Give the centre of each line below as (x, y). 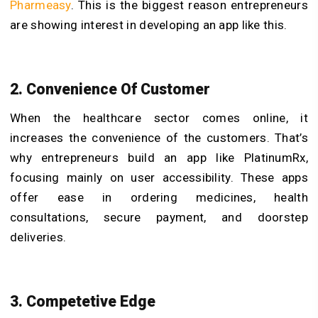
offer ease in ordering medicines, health (159, 197)
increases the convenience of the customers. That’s (159, 137)
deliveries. (40, 237)
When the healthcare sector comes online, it (159, 117)
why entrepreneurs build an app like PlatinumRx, (159, 157)
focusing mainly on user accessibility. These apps (159, 177)
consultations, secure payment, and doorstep (159, 217)
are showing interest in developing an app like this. (150, 25)
